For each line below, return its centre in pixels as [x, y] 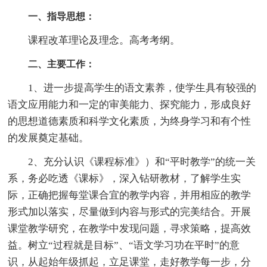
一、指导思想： [62, 16]
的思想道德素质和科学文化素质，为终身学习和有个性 [130, 121]
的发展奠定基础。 [49, 138]
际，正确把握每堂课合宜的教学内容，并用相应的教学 [130, 195]
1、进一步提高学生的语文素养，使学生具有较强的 [132, 88]
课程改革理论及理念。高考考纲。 [94, 40]
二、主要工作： [62, 64]
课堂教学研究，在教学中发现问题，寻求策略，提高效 [130, 228]
